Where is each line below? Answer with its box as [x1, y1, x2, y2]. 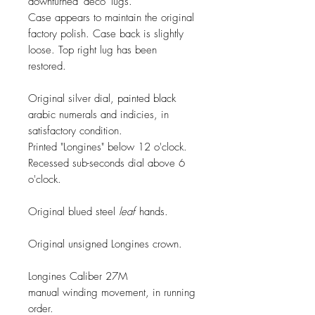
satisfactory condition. [28, 124, 122, 138]
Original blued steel [28, 205, 119, 219]
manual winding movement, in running [28, 285, 195, 300]
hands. [136, 205, 168, 219]
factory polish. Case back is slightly [28, 27, 184, 41]
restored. [28, 59, 70, 73]
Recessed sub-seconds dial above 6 [28, 156, 185, 170]
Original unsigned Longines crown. [28, 237, 182, 251]
